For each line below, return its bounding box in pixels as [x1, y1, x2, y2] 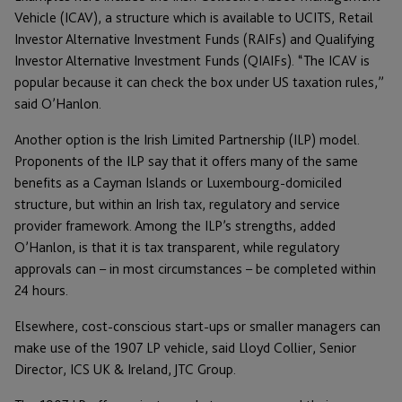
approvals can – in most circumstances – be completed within [14, 260, 376, 278]
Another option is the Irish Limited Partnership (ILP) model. [14, 131, 360, 149]
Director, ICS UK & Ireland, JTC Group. [14, 361, 236, 379]
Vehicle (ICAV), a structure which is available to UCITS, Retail [14, 9, 373, 27]
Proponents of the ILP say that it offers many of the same [14, 153, 358, 170]
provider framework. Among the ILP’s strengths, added [14, 217, 336, 235]
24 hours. [14, 282, 68, 300]
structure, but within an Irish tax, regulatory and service [14, 196, 340, 214]
